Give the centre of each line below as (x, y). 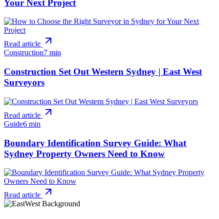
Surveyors (24, 83)
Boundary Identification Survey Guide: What (95, 143)
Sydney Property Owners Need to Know (84, 153)
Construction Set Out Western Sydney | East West (103, 72)
